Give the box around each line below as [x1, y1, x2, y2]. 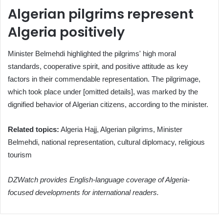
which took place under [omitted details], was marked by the [8, 88, 198, 96]
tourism [8, 151, 32, 159]
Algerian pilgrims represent [8, 4, 194, 23]
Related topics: [8, 125, 59, 134]
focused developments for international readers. [8, 188, 159, 197]
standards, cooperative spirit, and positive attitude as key [8, 62, 188, 71]
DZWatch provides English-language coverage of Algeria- [8, 175, 190, 184]
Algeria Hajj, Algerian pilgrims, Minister [59, 125, 182, 134]
